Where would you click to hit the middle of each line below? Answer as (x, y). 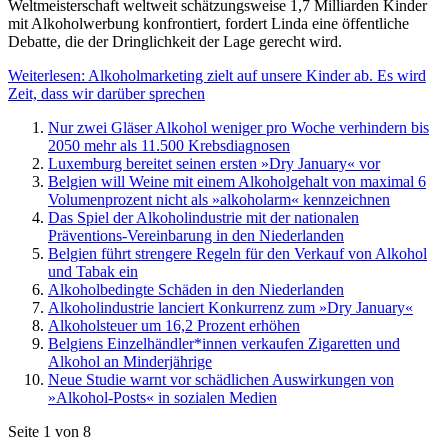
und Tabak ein (93, 272)
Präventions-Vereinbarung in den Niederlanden (196, 236)
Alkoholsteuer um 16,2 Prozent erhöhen (174, 326)
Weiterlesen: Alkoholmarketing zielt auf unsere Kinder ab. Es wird (217, 76)
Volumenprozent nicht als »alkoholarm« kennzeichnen (219, 200)
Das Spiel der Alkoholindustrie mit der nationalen (203, 218)
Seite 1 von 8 (49, 432)
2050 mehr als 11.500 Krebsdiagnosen (169, 146)
